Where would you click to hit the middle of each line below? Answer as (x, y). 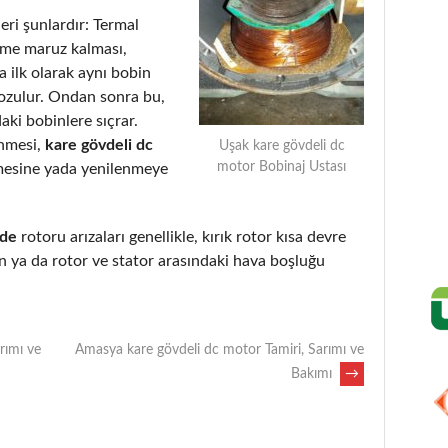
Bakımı (313, 373)
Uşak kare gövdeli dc (281, 145)
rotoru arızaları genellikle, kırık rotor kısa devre (181, 236)
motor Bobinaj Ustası (281, 166)
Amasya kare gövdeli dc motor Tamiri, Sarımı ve (219, 349)
